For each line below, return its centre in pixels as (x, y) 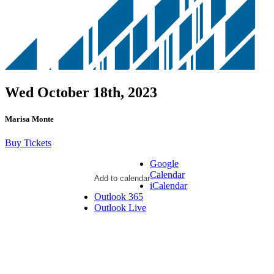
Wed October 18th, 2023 (81, 92)
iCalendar (168, 185)
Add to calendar (122, 178)
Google (164, 163)
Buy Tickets (28, 143)
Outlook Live (120, 207)
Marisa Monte (29, 119)
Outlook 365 (119, 196)
